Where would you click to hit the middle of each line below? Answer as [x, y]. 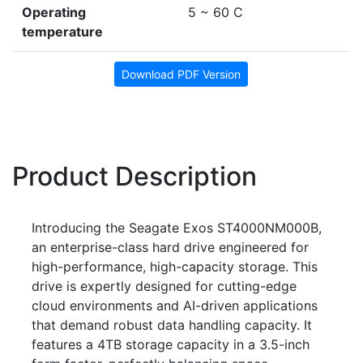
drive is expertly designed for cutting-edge [164, 286]
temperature [62, 31]
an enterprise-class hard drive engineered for [170, 247]
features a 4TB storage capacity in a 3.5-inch [171, 344]
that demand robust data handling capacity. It [172, 325]
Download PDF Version [181, 74]
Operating [54, 12]
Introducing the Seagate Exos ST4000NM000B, [177, 227]
